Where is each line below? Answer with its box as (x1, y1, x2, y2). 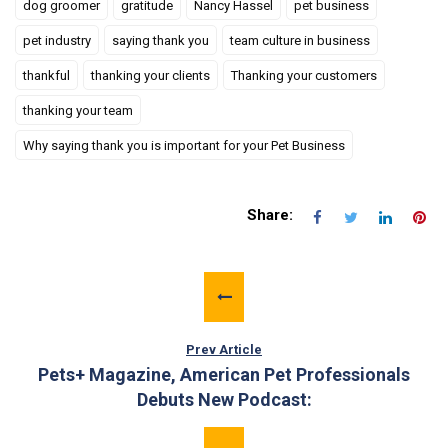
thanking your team (23, 103, 133, 118)
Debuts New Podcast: (136, 389, 312, 410)
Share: (247, 206, 293, 224)
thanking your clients (91, 68, 210, 83)
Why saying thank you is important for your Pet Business (23, 138, 345, 153)
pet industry (23, 33, 91, 48)
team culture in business (230, 33, 370, 48)
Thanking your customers (231, 68, 377, 83)
